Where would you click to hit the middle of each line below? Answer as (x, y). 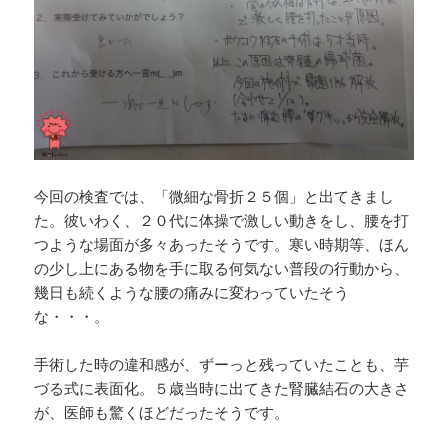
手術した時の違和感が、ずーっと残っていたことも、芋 (222, 364)
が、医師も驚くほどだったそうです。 (162, 412)
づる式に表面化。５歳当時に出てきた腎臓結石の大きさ (222, 388)
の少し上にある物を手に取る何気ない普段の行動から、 (222, 268)
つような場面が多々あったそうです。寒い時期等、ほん (222, 244)
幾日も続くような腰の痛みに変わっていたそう (192, 292)
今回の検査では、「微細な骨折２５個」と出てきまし (214, 196)
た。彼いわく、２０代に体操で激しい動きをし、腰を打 (222, 220)
